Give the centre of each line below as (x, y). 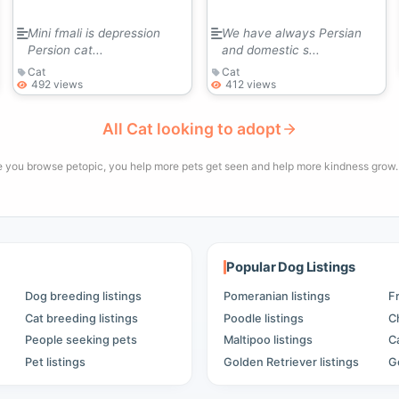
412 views (250, 84)
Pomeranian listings (277, 296)
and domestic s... (270, 49)
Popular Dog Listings (291, 267)
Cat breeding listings (81, 318)
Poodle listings (264, 318)
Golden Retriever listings (292, 362)
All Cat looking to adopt (191, 128)
